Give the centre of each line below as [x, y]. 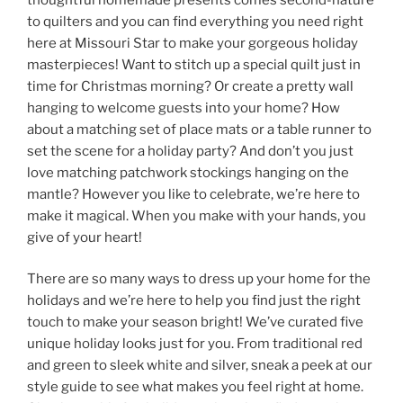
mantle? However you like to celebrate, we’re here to [193, 194]
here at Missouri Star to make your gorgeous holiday [193, 43]
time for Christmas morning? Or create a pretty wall [190, 86]
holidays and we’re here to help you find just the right [194, 301]
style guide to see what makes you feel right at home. [195, 387]
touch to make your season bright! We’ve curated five [195, 322]
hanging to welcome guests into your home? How [184, 107]
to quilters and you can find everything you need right [195, 21]
